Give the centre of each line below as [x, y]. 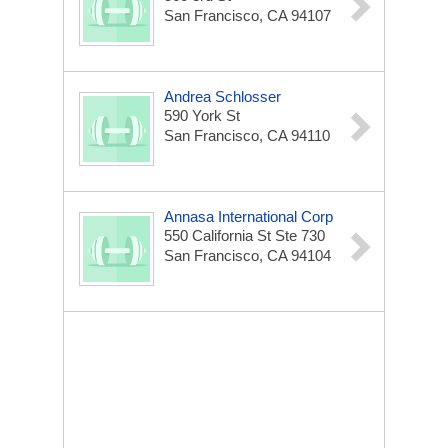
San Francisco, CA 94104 [247, 255]
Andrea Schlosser [222, 96]
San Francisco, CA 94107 [247, 15]
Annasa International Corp [248, 216]
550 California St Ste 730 [244, 235]
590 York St [202, 115]
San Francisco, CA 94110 [247, 135]
